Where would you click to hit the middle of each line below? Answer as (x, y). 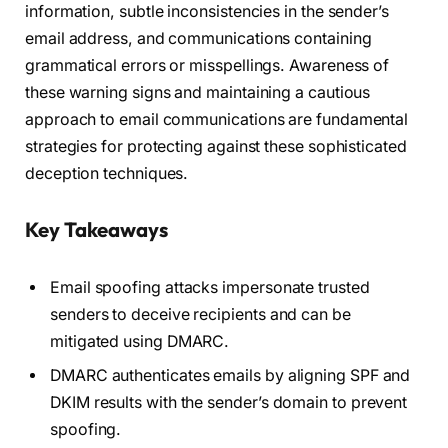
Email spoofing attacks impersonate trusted (210, 287)
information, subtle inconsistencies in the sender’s (207, 12)
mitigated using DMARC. (140, 341)
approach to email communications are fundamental (217, 120)
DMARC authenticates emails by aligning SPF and (230, 375)
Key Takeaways (96, 229)
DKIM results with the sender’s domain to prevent (229, 402)
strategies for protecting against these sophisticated (216, 147)
